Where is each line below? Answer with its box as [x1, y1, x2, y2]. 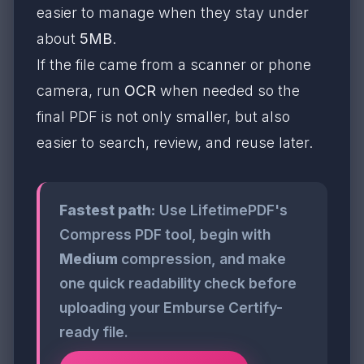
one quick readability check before [59, 275, 297, 292]
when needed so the [156, 82, 300, 99]
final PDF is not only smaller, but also [37, 108, 290, 125]
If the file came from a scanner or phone [37, 56, 311, 73]
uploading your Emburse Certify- [59, 299, 283, 316]
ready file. [59, 323, 128, 340]
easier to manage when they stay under [37, 4, 309, 21]
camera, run [37, 82, 124, 99]
